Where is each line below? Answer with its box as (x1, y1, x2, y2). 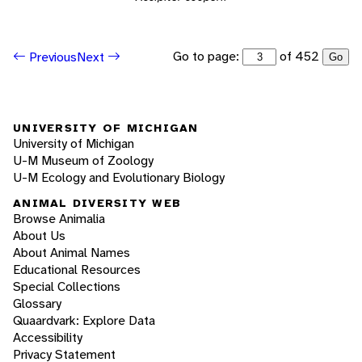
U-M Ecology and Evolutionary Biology (13, 168, 225, 186)
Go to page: (173, 48, 242, 65)
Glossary (13, 294, 61, 312)
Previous (26, 48, 77, 65)
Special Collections (13, 277, 120, 295)
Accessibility (13, 328, 82, 346)
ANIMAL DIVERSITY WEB (13, 195, 181, 210)
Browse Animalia (13, 209, 105, 227)
